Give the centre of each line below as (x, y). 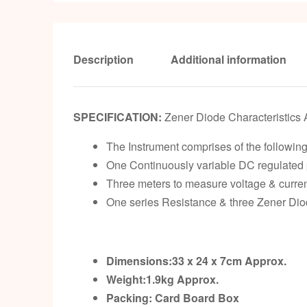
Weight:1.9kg (142, 279)
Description (103, 59)
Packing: (129, 297)
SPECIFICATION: (118, 116)
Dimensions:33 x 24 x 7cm (175, 260)
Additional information (229, 59)
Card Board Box (197, 297)
